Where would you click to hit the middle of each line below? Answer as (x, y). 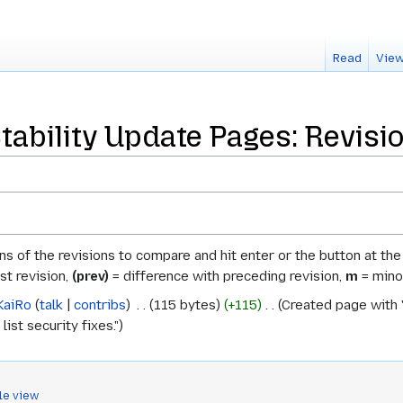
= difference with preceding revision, (227, 277)
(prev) (90, 277)
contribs (99, 305)
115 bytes (184, 305)
